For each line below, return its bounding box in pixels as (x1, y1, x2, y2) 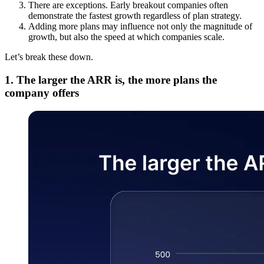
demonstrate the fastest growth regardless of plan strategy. (28, 11, 242, 21)
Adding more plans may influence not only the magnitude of (28, 21, 252, 32)
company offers (5, 86, 79, 99)
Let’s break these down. (5, 52, 93, 62)
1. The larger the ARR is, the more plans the (5, 73, 217, 86)
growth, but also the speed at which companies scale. (28, 32, 225, 42)
